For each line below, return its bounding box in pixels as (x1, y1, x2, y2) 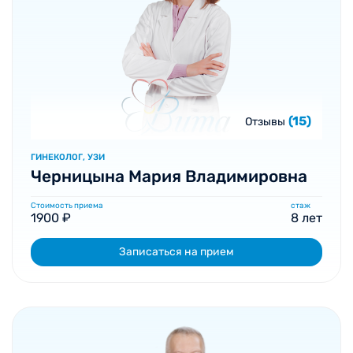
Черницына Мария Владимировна (31, 166, 307, 186)
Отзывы (245, 115, 285, 128)
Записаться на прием (119, 245, 234, 258)
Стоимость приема (31, 201, 103, 210)
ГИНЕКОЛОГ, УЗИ (31, 152, 105, 162)
